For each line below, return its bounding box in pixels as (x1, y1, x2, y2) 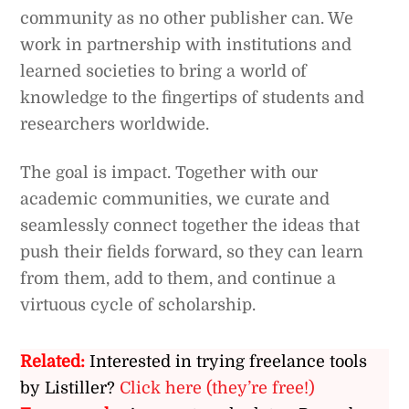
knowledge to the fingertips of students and (20, 89, 365, 108)
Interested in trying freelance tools (85, 352, 368, 372)
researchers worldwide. (20, 115, 210, 134)
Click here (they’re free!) (120, 379, 316, 398)
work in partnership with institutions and (20, 36, 352, 55)
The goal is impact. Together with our (20, 163, 319, 182)
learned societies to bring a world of (20, 62, 308, 81)
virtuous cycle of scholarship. (20, 295, 257, 314)
